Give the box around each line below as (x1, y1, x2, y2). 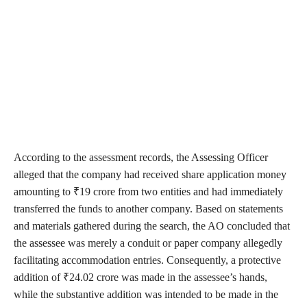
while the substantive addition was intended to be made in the (14, 288, 278, 301)
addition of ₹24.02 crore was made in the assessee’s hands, (14, 271, 267, 284)
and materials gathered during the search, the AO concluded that (14, 220, 290, 232)
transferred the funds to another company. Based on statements (14, 203, 283, 215)
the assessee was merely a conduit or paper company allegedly (14, 237, 282, 249)
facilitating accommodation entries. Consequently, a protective (14, 254, 281, 267)
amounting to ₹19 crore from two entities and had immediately (14, 186, 283, 198)
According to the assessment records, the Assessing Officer (14, 151, 268, 164)
